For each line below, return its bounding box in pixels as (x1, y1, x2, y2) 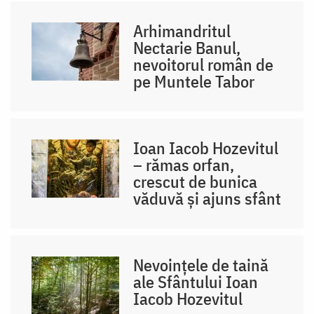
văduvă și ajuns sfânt (133, 186, 282, 210)
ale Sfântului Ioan (133, 270, 259, 293)
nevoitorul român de (133, 53, 274, 76)
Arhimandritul (133, 19, 231, 42)
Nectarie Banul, (133, 36, 241, 59)
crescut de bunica (133, 170, 258, 193)
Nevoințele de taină (133, 253, 269, 276)
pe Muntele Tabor (133, 69, 255, 93)
